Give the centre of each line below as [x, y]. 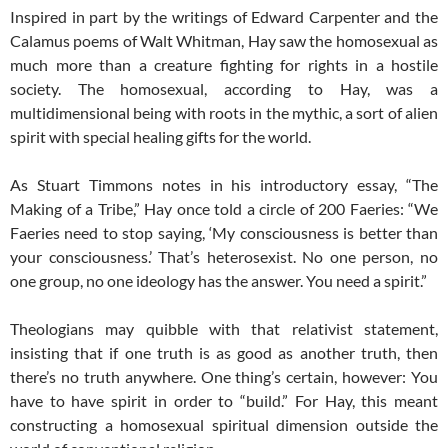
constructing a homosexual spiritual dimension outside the [224, 425]
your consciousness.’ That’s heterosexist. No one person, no [224, 257]
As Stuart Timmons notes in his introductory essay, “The [224, 185]
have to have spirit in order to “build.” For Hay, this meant [224, 401]
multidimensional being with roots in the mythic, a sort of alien [224, 113]
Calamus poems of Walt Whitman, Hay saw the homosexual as [224, 41]
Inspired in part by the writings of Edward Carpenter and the [224, 17]
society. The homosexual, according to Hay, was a [224, 89]
